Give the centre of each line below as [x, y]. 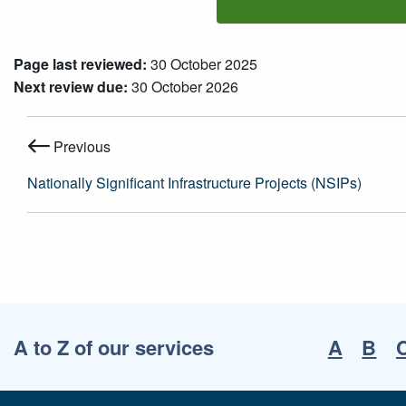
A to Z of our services [114, 347]
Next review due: [71, 86]
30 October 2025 [202, 63]
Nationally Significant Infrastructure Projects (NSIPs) [194, 182]
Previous [80, 146]
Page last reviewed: [80, 63]
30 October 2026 [183, 86]
